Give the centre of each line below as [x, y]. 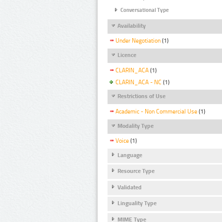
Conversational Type [145, 10]
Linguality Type [137, 203]
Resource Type [136, 171]
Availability [132, 26]
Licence [127, 55]
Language [130, 155]
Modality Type [136, 126]
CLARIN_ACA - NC [139, 82]
